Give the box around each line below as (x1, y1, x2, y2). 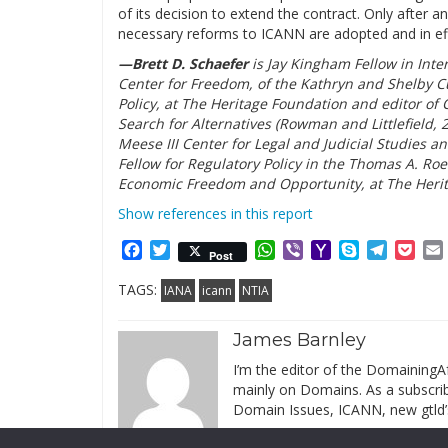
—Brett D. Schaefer (118, 54, 252, 73)
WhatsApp (275, 239, 353, 261)
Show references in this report (118, 204, 313, 223)
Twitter (170, 239, 225, 261)
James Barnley (233, 329, 366, 351)
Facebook (142, 239, 214, 261)
